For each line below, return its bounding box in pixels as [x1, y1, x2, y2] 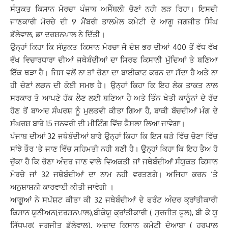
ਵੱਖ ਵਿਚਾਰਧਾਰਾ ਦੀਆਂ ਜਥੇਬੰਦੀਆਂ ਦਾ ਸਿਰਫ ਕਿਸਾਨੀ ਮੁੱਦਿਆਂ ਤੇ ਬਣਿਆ [10, 55, 218, 65]
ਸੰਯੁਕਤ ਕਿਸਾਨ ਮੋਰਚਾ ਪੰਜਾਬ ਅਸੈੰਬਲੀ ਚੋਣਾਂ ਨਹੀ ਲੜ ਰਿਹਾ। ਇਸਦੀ [10, 4, 218, 14]
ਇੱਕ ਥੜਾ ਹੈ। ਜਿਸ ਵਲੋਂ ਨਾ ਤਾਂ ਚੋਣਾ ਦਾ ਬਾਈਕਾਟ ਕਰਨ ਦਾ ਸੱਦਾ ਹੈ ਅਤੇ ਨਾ [10, 68, 218, 77]
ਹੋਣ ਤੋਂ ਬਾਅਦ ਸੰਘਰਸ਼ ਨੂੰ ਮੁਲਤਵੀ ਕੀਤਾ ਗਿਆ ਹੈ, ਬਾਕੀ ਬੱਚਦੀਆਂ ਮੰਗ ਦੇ [10, 106, 218, 116]
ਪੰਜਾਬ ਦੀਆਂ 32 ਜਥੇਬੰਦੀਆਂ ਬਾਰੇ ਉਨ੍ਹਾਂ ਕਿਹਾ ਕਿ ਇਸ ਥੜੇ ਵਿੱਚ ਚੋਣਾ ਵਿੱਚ [10, 131, 218, 141]
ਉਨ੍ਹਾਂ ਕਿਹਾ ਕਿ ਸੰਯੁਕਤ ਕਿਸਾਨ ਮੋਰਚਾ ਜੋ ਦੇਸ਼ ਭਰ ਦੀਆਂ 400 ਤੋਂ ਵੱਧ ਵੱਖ [10, 42, 218, 52]
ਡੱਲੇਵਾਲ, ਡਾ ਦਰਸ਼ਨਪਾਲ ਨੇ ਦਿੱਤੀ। [10, 30, 105, 39]
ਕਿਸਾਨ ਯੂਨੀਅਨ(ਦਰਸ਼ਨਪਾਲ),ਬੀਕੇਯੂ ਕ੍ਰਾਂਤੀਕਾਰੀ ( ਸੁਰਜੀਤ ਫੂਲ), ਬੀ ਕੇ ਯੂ [10, 208, 218, 217]
